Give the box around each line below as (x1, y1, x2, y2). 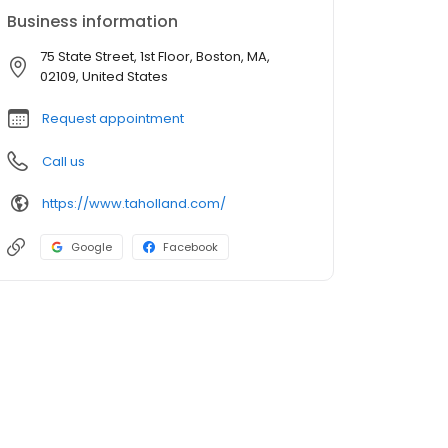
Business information (7, 10, 178, 33)
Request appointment (42, 109, 184, 128)
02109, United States (40, 67, 168, 86)
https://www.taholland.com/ (42, 193, 226, 213)
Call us (42, 152, 85, 171)
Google (71, 239, 112, 255)
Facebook (163, 239, 218, 255)
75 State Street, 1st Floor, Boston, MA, (40, 47, 270, 66)
